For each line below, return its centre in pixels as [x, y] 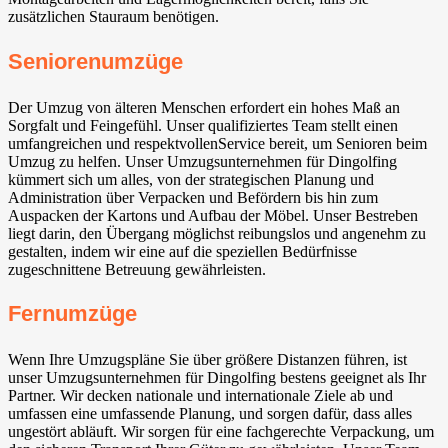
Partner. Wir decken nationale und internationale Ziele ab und [200, 396]
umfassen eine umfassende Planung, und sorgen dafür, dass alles [210, 414]
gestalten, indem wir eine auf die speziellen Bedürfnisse [182, 251]
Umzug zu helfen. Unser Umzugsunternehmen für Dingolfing [202, 161]
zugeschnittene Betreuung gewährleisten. [137, 269]
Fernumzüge [72, 314]
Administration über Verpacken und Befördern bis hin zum [193, 197]
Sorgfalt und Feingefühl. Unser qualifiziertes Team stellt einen [203, 125]
